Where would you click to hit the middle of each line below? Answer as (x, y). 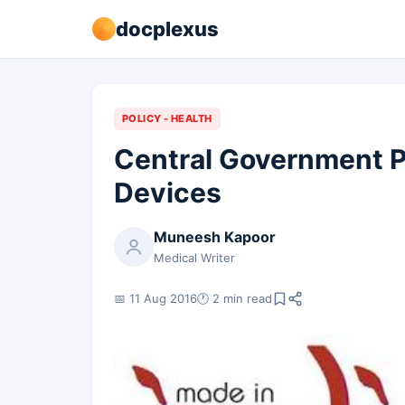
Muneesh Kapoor (215, 237)
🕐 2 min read (235, 298)
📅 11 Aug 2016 (155, 298)
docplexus (167, 28)
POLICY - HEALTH (167, 118)
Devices (168, 193)
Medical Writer (194, 258)
